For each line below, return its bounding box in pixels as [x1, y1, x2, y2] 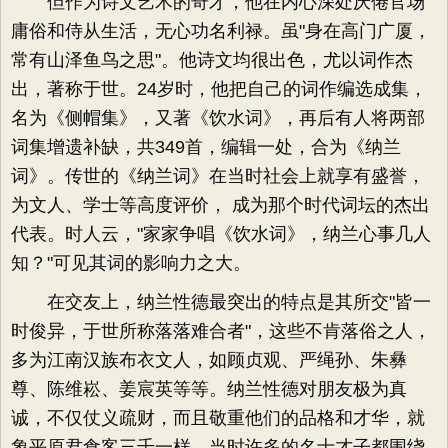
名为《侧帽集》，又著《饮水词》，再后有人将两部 [11, 108, 425, 128]
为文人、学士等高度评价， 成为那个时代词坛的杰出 [11, 195, 430, 215]
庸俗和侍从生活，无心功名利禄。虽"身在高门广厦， [11, 21, 431, 41]
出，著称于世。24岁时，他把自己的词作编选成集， [11, 79, 427, 99]
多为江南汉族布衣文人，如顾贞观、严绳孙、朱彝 [11, 350, 407, 370]
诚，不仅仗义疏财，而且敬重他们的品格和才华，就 [11, 408, 425, 428]
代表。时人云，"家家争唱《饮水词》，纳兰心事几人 [11, 224, 431, 244]
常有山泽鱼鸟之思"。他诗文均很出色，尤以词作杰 [11, 50, 413, 70]
